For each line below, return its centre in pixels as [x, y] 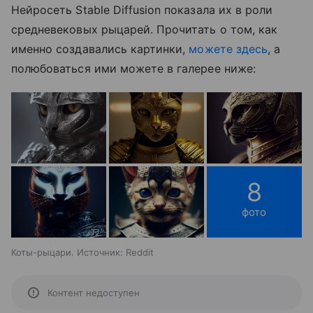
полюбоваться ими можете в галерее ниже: [133, 68]
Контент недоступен [94, 292]
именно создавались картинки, [100, 49]
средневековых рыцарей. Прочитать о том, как [145, 29]
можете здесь [228, 49]
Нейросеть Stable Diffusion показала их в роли [142, 9]
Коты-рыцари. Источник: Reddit [82, 252]
